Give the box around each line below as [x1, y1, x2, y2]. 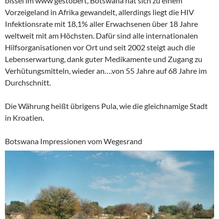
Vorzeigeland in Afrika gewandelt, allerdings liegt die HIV [5, 7, 194, 17]
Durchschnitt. [5, 78, 51, 87]
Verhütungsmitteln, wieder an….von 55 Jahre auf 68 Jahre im [5, 66, 207, 75]
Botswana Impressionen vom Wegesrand [5, 136, 142, 146]
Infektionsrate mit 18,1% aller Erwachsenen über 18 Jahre [5, 19, 198, 28]
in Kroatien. [5, 113, 44, 122]
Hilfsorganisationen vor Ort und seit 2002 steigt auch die [5, 43, 195, 52]
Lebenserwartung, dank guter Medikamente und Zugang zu [5, 54, 202, 64]
